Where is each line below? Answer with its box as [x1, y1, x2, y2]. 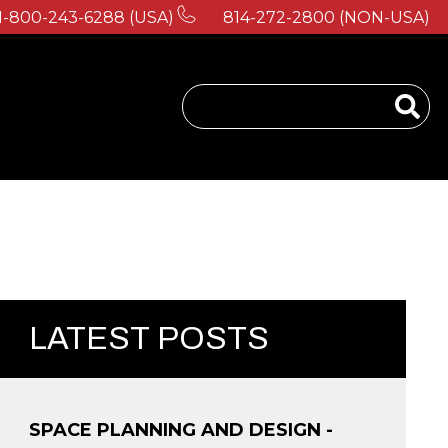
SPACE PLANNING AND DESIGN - [28, 418, 333, 441]
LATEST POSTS [28, 320, 269, 356]
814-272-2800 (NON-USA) [223, 8, 430, 28]
